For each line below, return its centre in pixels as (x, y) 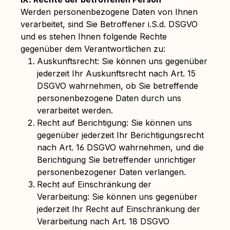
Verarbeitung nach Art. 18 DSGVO (103, 221)
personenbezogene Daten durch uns (109, 98)
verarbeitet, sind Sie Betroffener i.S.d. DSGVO (109, 24)
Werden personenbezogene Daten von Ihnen (109, 12)
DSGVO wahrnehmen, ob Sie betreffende (118, 86)
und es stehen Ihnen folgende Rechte (94, 36)
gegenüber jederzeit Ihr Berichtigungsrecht (120, 135)
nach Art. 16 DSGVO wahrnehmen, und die (120, 147)
